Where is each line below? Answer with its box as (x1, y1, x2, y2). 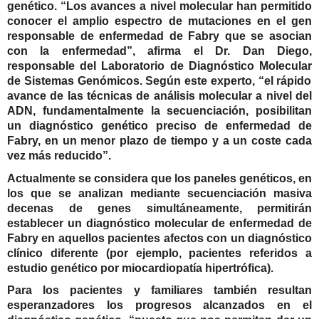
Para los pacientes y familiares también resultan (7, 284, 312, 297)
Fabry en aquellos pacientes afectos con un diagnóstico (7, 231, 312, 244)
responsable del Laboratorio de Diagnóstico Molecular (7, 60, 312, 73)
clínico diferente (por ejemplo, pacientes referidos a (7, 246, 312, 259)
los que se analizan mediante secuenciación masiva (7, 187, 312, 199)
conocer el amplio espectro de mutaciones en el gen (7, 15, 312, 28)
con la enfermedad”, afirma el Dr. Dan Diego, (7, 45, 312, 58)
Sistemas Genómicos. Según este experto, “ (23, 75, 264, 88)
